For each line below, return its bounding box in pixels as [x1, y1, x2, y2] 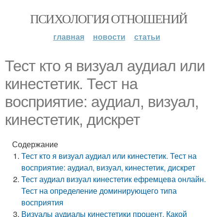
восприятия [21, 197, 64, 208]
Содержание [12, 139, 58, 150]
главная [53, 31, 84, 42]
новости [93, 31, 125, 42]
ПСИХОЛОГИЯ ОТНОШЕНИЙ [30, 10, 187, 27]
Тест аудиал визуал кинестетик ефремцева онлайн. [21, 173, 206, 185]
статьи [134, 31, 160, 42]
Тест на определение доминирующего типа [21, 185, 177, 196]
